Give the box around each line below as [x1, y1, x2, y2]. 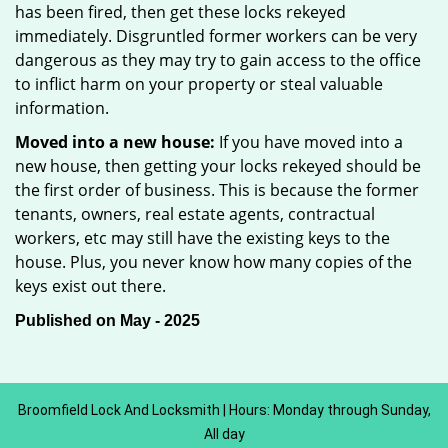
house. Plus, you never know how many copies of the [15, 251, 412, 273]
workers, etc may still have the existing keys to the [15, 227, 390, 249]
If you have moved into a [215, 131, 403, 153]
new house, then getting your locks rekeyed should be [15, 155, 421, 177]
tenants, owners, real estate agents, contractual [15, 203, 375, 225]
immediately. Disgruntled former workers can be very [15, 25, 417, 47]
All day [203, 426, 245, 442]
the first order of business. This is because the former [15, 179, 419, 201]
